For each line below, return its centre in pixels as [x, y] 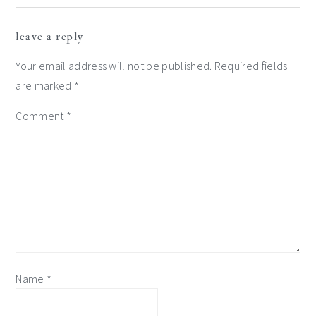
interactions [74, 52]
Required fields [251, 66]
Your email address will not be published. [114, 66]
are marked [45, 85]
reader [47, 22]
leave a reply [50, 37]
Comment [41, 116]
